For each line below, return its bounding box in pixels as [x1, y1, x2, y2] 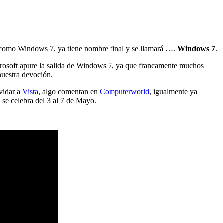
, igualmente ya [149, 87, 197, 96]
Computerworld [100, 87, 149, 96]
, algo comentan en [38, 87, 100, 96]
